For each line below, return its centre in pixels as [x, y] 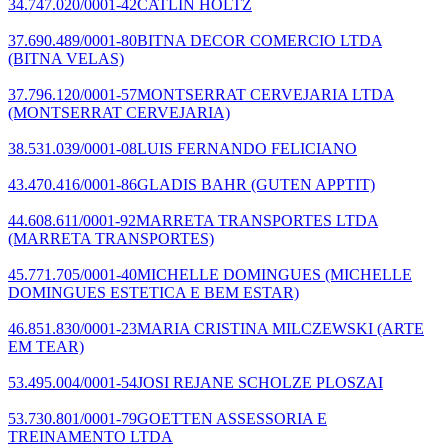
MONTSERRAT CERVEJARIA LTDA [265, 94]
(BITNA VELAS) [66, 58]
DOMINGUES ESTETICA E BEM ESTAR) [153, 292]
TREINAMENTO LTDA [90, 436]
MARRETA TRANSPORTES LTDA [257, 220]
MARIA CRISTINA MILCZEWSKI [255, 328]
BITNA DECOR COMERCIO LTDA [259, 40]
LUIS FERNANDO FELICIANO [247, 148]
